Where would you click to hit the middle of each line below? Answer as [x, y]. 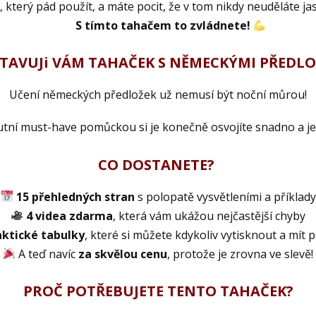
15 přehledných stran [75, 196]
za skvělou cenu [122, 254]
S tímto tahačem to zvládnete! [162, 25]
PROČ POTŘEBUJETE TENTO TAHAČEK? [158, 291]
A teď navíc [46, 254]
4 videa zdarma [70, 215]
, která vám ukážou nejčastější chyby [209, 215]
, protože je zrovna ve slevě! [241, 254]
